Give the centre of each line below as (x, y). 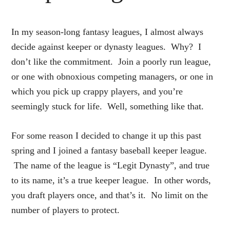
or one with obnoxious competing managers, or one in (112, 76)
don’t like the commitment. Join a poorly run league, (111, 61)
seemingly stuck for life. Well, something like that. (108, 106)
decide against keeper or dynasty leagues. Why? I (107, 46)
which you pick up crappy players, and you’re (97, 91)
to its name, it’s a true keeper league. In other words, (111, 180)
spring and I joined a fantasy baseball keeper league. (109, 150)
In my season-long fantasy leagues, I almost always (108, 32)
